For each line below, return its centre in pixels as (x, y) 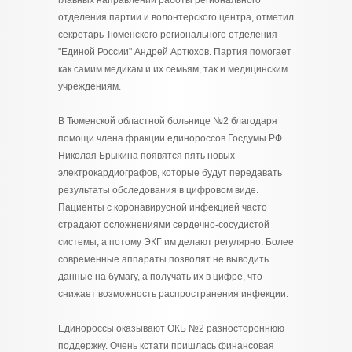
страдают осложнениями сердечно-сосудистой (164, 225)
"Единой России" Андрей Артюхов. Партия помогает (175, 52)
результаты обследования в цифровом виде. (158, 190)
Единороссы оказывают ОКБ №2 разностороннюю (171, 328)
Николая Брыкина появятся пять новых (147, 156)
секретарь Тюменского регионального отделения (168, 35)
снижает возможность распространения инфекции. (173, 294)
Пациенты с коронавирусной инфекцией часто (163, 207)
